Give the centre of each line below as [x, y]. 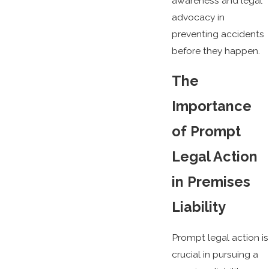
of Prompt [206, 131]
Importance [211, 106]
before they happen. [216, 50]
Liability [198, 207]
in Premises [211, 182]
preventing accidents [218, 34]
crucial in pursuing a [215, 254]
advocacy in [198, 17]
